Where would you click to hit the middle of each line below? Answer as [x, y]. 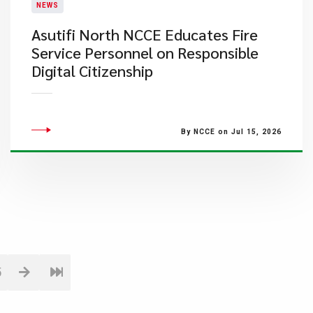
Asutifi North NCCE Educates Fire [144, 34]
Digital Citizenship [92, 71]
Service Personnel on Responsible [145, 52]
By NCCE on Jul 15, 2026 [231, 132]
